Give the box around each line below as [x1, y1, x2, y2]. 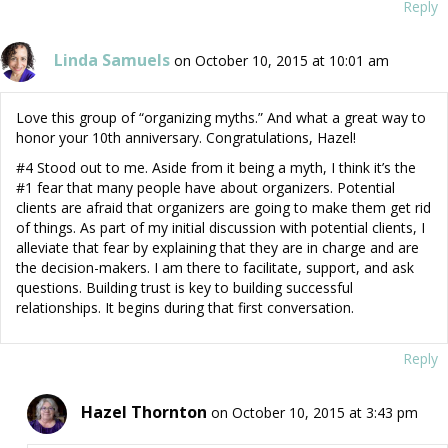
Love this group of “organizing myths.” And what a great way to [16, 108, 426, 128]
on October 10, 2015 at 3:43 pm [210, 402, 418, 422]
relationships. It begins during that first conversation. [16, 298, 354, 318]
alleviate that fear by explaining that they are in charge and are [16, 238, 419, 258]
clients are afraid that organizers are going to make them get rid [16, 198, 431, 218]
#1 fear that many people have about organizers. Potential [16, 178, 395, 198]
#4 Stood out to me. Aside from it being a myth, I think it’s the [16, 158, 416, 178]
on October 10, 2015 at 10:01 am [174, 50, 389, 70]
